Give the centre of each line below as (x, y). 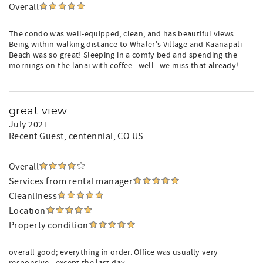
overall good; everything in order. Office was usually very (114, 252)
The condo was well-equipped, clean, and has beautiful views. (123, 34)
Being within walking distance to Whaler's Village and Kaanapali (126, 45)
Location (27, 211)
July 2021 (29, 124)
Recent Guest (36, 136)
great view (38, 112)
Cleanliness (33, 196)
